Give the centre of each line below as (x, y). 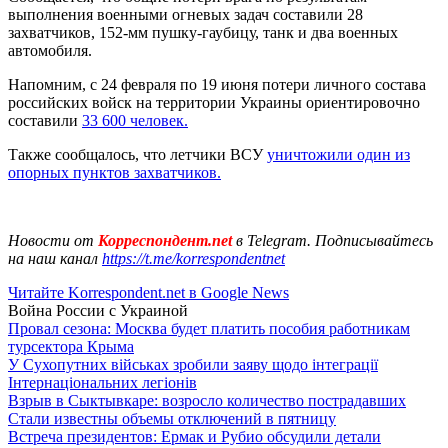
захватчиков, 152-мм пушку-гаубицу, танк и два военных (203, 32)
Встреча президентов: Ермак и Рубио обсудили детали (194, 436)
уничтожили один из (338, 154)
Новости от (51, 240)
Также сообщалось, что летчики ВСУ (137, 154)
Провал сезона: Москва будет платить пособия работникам (209, 328)
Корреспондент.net (165, 240)
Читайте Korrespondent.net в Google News (148, 292)
